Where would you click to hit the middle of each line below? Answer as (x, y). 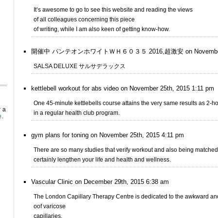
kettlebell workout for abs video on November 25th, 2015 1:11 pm (123, 88)
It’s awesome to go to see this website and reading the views (113, 10)
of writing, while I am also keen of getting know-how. (102, 29)
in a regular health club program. (77, 113)
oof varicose (50, 206)
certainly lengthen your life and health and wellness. (102, 160)
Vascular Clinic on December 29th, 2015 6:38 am (100, 182)
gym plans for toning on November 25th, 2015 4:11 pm (108, 135)
